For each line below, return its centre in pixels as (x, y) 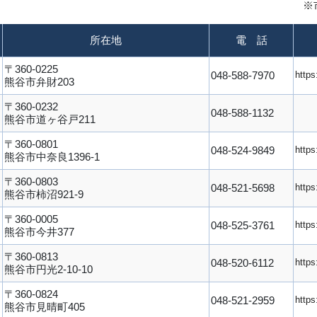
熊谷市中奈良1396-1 (52, 156)
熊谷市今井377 (40, 231)
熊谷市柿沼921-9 (44, 194)
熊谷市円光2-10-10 (49, 269)
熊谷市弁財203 (40, 81)
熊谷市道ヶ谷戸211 (50, 119)
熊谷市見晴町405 (45, 306)
